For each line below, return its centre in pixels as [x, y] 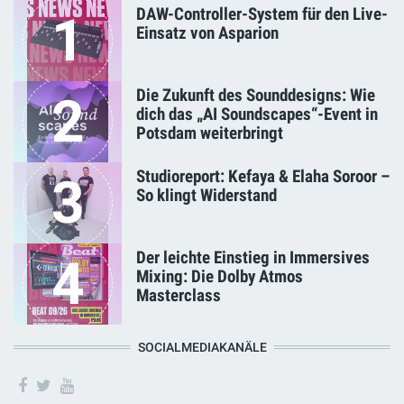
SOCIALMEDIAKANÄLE [202, 348]
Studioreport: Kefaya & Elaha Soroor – [263, 177]
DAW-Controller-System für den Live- [262, 14]
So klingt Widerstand [207, 196]
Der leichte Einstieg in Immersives [253, 258]
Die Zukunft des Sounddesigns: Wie [256, 96]
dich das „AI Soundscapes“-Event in [257, 115]
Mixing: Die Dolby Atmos [220, 277]
